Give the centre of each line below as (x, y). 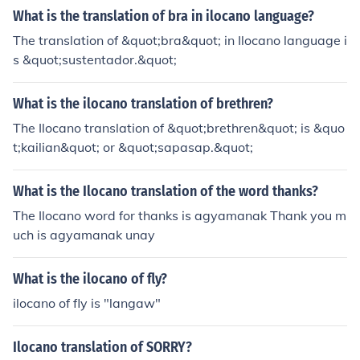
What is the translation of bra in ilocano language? (164, 16)
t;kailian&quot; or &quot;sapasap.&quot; (133, 147)
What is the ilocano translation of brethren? (143, 104)
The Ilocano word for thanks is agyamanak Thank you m (180, 215)
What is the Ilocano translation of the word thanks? (166, 191)
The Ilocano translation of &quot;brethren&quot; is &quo (179, 128)
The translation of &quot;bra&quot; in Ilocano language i (180, 40)
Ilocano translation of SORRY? (102, 347)
